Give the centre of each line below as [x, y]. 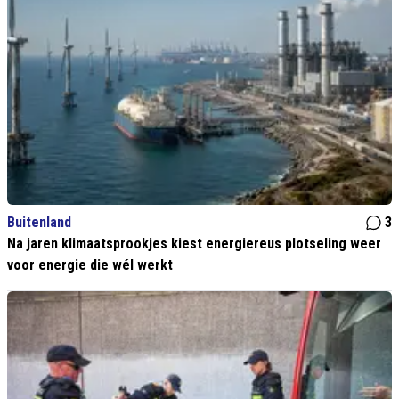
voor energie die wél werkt [90, 265]
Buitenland [39, 223]
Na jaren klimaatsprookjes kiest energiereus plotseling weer [194, 244]
